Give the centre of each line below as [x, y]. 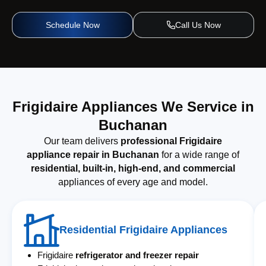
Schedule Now [72, 25]
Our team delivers [82, 141]
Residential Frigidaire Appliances [143, 229]
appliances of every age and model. [133, 182]
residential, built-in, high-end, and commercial [133, 168]
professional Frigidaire [171, 141]
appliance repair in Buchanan [93, 154]
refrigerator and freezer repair [137, 255]
